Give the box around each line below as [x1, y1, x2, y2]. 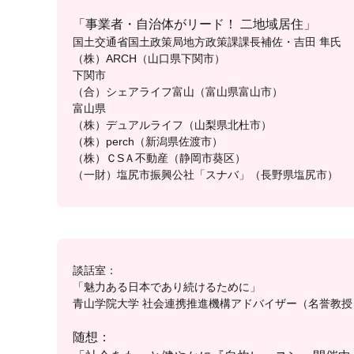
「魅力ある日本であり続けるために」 [73, 281, 261, 293]
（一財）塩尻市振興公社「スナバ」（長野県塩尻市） [73, 168, 338, 181]
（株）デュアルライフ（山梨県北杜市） [73, 119, 272, 131]
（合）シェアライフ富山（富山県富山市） [73, 85, 283, 98]
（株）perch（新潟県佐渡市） [73, 135, 223, 148]
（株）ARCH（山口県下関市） [73, 52, 225, 65]
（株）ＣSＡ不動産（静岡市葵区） [73, 152, 246, 164]
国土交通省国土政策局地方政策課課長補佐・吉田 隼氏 [73, 36, 341, 48]
